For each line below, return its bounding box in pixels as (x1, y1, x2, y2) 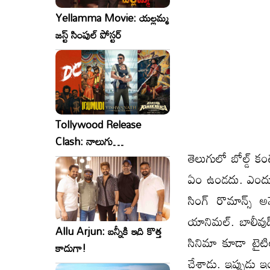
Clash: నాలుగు (55, 131, 113, 151)
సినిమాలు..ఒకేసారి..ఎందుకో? (55, 148, 163, 168)
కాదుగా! (55, 237, 86, 258)
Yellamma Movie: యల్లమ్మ (55, 8, 169, 28)
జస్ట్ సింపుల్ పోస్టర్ (55, 25, 122, 45)
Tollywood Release (55, 114, 141, 134)
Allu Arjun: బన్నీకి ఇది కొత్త (55, 221, 162, 241)
